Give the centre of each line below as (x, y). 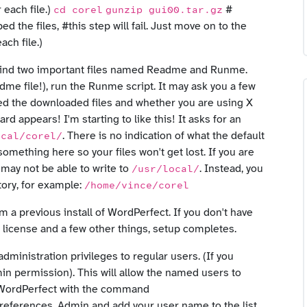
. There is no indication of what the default (163, 136)
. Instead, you (231, 169)
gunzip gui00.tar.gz (164, 10)
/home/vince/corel (137, 186)
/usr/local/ (165, 169)
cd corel (78, 10)
